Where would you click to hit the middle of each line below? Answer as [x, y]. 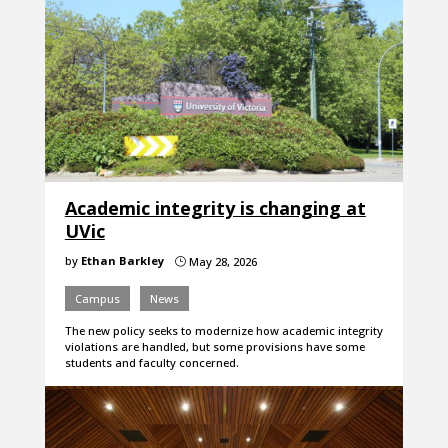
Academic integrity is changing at [215, 208]
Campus [97, 299]
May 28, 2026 [221, 262]
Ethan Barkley [122, 261]
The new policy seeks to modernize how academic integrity [223, 331]
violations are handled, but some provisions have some [214, 347]
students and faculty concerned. [151, 363]
